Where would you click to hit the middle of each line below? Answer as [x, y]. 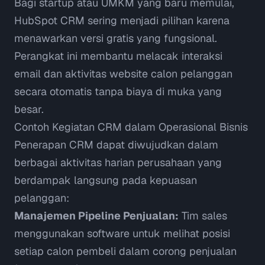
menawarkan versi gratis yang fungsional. [116, 38]
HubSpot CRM [49, 21]
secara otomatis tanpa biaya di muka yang [118, 92]
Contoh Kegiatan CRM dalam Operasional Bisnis [131, 127]
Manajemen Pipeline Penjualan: [96, 216]
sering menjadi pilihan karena [157, 21]
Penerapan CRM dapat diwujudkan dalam [116, 145]
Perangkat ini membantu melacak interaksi [118, 56]
